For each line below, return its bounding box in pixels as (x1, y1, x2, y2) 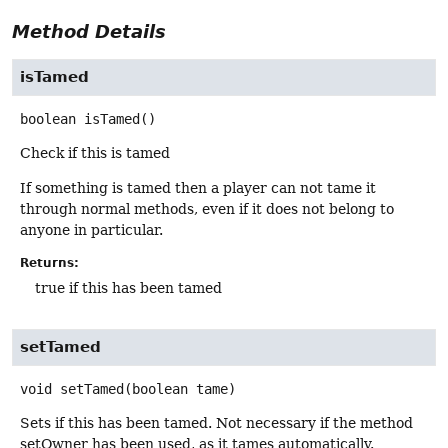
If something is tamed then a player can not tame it (20, 180, 376, 197)
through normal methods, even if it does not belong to (20, 201, 394, 218)
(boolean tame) (124, 380, 236, 397)
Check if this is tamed (20, 144, 170, 161)
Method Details (12, 20, 166, 42)
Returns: (20, 256, 79, 271)
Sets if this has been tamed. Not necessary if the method (20, 414, 413, 431)
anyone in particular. (20, 222, 163, 239)
